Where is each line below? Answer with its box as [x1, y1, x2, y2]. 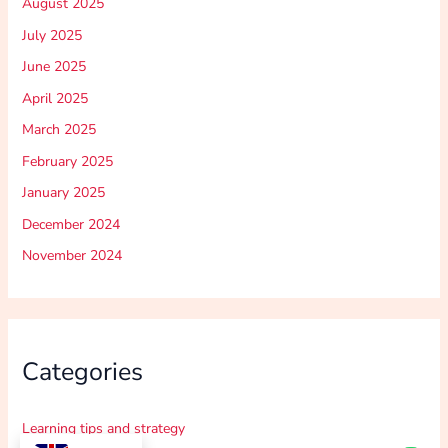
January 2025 [21, 183, 105, 203]
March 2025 [21, 120, 96, 140]
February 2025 [21, 151, 113, 171]
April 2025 [21, 88, 88, 108]
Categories [21, 355, 143, 390]
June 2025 [21, 57, 86, 77]
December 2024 [21, 214, 120, 234]
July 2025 [21, 25, 82, 45]
